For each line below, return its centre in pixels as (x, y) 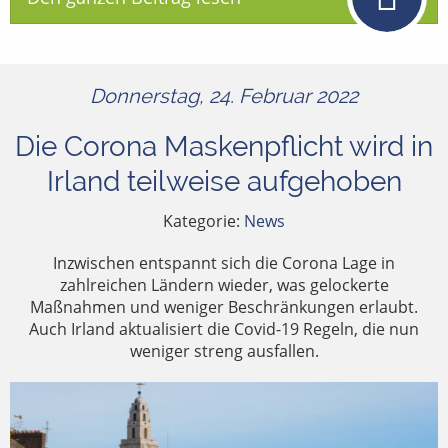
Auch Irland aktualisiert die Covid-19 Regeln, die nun (224, 328)
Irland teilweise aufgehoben (224, 181)
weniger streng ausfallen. (224, 350)
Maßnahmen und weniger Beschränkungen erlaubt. (224, 306)
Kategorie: (203, 220)
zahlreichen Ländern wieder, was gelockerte (224, 284)
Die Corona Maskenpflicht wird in (224, 146)
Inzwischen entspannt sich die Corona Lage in (224, 262)
